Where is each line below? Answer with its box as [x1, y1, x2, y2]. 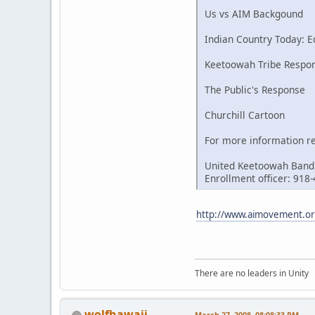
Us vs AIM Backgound [205, 7, 303, 21]
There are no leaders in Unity [195, 267, 309, 280]
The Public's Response [205, 83, 305, 97]
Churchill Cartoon [205, 108, 285, 122]
